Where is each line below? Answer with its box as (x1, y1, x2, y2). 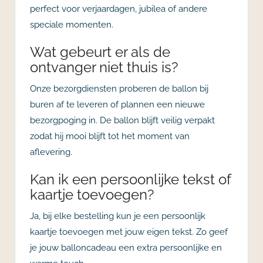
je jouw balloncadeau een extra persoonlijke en (30, 242, 222, 253)
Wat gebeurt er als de (30, 43, 170, 60)
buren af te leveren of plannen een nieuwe (30, 99, 205, 110)
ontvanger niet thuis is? (30, 58, 178, 76)
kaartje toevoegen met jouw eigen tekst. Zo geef (30, 226, 228, 237)
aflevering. (30, 146, 72, 157)
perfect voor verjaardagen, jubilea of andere (30, 3, 207, 14)
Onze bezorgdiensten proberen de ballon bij (30, 83, 208, 94)
